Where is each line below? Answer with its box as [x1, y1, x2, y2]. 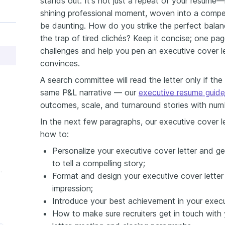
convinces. [40, 58, 80, 68]
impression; [52, 183, 93, 193]
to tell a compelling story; [52, 158, 145, 168]
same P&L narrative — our [40, 87, 139, 97]
